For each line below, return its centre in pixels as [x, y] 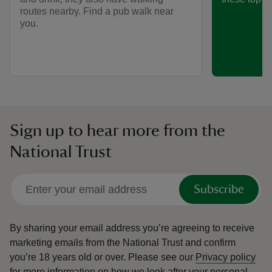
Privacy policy [226, 257]
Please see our [162, 257]
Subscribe [219, 190]
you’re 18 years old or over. [68, 257]
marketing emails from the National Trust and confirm [123, 243]
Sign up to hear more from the [117, 131]
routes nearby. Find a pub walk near [97, 12]
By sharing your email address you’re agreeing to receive [132, 228]
